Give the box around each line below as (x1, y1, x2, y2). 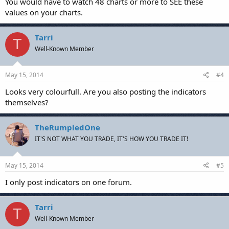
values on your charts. (5, 7, 83, 17)
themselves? (5, 97, 49, 107)
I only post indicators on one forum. (5, 176, 132, 187)
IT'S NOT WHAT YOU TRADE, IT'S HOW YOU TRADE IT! (35, 134, 188, 143)
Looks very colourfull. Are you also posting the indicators (5, 86, 206, 97)
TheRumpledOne (35, 122, 100, 132)
